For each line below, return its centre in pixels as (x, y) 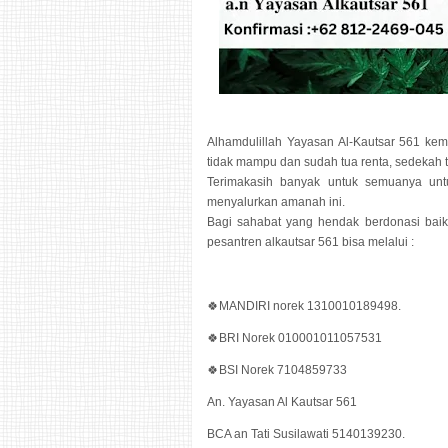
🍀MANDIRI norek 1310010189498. (305, 306)
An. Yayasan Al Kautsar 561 (283, 402)
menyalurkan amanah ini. (276, 202)
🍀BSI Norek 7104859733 (278, 370)
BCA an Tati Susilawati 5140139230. (307, 434)
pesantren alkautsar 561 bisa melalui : (312, 242)
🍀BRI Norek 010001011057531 (296, 338)
